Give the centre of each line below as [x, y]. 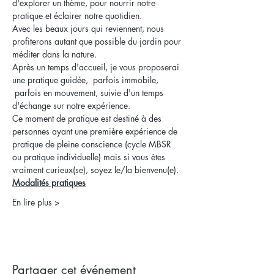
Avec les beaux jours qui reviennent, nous [89, 28]
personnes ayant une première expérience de [96, 131]
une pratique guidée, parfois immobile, [87, 80]
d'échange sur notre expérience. [71, 106]
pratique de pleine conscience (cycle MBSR [93, 144]
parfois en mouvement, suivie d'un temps [89, 93]
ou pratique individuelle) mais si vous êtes [90, 157]
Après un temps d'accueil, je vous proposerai [97, 67]
